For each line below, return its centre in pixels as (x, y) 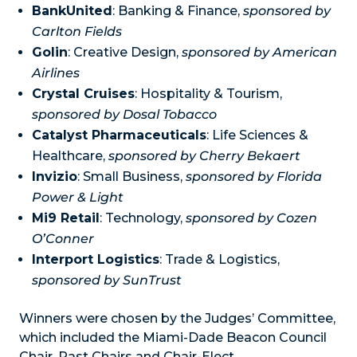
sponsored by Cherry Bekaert (206, 156)
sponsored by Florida (254, 177)
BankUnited (72, 11)
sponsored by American (259, 53)
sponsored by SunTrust (107, 280)
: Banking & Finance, (178, 11)
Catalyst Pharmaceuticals (119, 135)
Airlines (56, 73)
